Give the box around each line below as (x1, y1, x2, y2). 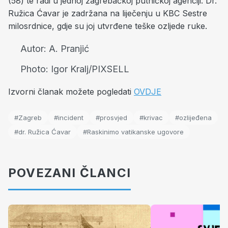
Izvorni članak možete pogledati (8, 87, 134, 97)
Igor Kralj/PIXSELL (51, 64, 129, 74)
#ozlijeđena (175, 113, 212, 122)
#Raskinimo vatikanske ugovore (83, 128, 184, 136)
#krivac (139, 113, 163, 122)
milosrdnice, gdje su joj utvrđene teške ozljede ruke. (8, 21, 212, 31)
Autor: (20, 43, 49, 54)
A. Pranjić (49, 43, 89, 54)
